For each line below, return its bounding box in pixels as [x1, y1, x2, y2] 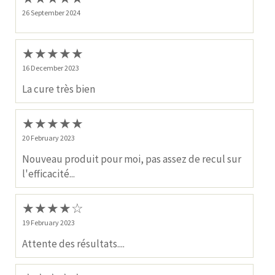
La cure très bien [22, 82, 95, 96]
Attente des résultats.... [22, 237, 125, 251]
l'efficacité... [22, 167, 75, 181]
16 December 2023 [22, 63, 79, 73]
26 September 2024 [22, 8, 80, 18]
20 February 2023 [22, 133, 75, 143]
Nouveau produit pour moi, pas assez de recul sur [22, 152, 241, 166]
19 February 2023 [22, 218, 75, 228]
